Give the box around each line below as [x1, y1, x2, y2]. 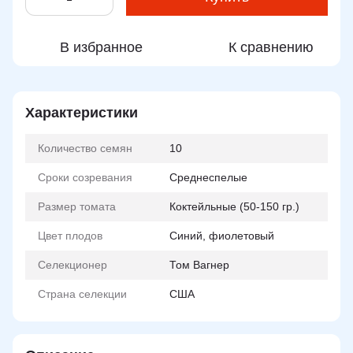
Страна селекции [38, 288, 127, 300]
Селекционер [38, 258, 107, 271]
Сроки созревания [38, 171, 132, 184]
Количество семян [38, 142, 132, 154]
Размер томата [38, 200, 116, 213]
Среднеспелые [169, 171, 247, 184]
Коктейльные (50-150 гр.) [169, 200, 299, 213]
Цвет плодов [38, 229, 102, 242]
